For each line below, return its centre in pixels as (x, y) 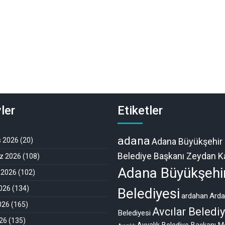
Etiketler (140, 110)
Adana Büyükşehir (187, 141)
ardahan (195, 196)
